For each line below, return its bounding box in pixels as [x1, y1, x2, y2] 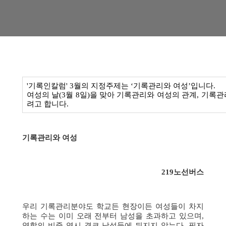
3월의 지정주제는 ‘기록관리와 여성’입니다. [70, 82, 215, 90]
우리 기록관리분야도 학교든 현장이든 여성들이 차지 [22, 202, 204, 210]
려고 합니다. [27, 100, 69, 108]
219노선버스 [161, 168, 204, 176]
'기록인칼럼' [27, 82, 70, 90]
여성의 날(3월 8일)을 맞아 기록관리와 [27, 91, 157, 99]
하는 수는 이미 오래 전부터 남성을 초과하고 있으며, [22, 212, 204, 220]
